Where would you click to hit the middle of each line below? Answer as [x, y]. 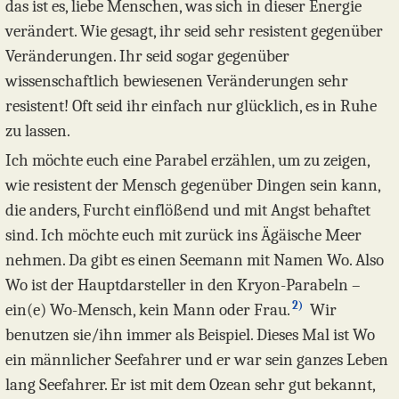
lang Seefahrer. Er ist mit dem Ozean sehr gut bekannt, [190, 385]
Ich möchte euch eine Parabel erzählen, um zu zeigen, [187, 161]
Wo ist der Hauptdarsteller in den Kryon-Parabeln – [183, 285]
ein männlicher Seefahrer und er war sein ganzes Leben [197, 360]
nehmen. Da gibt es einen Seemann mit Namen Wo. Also [195, 261]
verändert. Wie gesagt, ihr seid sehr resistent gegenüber [194, 32]
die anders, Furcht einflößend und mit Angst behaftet [188, 211]
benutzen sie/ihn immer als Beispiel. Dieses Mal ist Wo [190, 335]
